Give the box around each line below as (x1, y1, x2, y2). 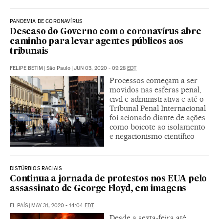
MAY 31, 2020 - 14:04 (31, 202, 85, 209)
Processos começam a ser (109, 75, 197, 85)
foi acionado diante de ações (109, 112, 205, 122)
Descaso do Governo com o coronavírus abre (10, 27, 201, 36)
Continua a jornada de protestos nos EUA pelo (10, 175, 207, 183)
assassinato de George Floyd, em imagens (10, 184, 187, 193)
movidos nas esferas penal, (109, 85, 201, 94)
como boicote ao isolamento (109, 122, 205, 131)
